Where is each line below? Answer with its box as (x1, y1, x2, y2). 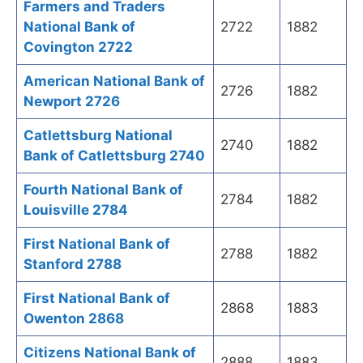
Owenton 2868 (23, 310, 124, 327)
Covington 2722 (23, 39, 133, 56)
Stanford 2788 (23, 256, 122, 273)
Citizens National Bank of (23, 344, 196, 361)
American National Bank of (23, 73, 205, 90)
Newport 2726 (23, 93, 120, 110)
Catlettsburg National (23, 127, 173, 144)
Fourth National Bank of (23, 181, 183, 199)
